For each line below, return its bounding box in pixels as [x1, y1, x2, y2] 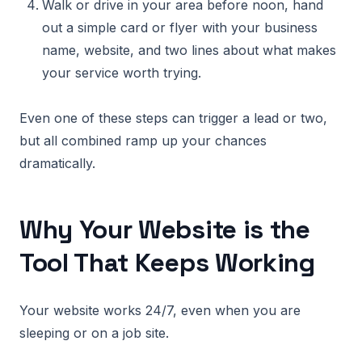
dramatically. [19, 155, 95, 171]
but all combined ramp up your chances [19, 133, 267, 149]
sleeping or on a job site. [19, 325, 169, 341]
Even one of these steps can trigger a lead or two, [19, 110, 327, 126]
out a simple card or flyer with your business [42, 19, 318, 36]
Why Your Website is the [19, 213, 310, 246]
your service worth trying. [42, 65, 201, 81]
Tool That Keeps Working [19, 246, 315, 279]
